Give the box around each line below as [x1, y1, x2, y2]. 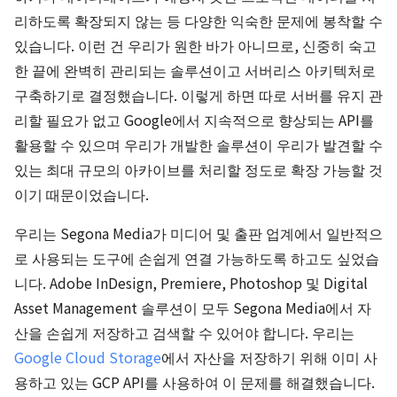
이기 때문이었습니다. [14, 183, 149, 205]
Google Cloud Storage [14, 346, 161, 368]
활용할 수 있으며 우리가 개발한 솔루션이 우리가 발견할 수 [14, 134, 383, 155]
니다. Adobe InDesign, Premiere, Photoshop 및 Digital [14, 272, 368, 293]
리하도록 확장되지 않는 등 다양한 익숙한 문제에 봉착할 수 [14, 10, 383, 31]
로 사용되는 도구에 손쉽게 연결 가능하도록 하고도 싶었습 [14, 247, 379, 269]
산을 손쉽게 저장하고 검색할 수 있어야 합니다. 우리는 [14, 322, 354, 343]
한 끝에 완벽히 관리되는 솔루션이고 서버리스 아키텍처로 [14, 59, 376, 81]
